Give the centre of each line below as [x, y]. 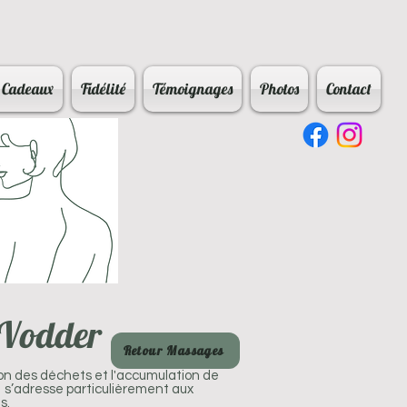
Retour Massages [174, 351]
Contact [349, 89]
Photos [279, 89]
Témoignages [193, 89]
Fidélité [103, 89]
